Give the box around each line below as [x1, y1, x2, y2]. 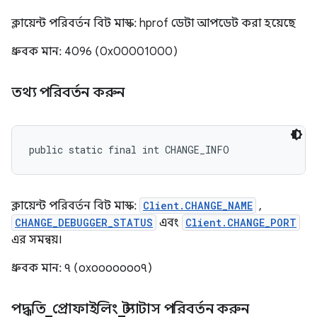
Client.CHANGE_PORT [185, 216, 296, 229]
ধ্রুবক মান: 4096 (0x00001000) [11, 45, 178, 59]
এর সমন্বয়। [11, 233, 62, 247]
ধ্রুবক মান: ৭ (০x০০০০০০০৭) [11, 261, 152, 275]
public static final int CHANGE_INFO [29, 143, 229, 156]
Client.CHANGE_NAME [143, 199, 253, 212]
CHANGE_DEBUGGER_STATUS [15, 216, 153, 229]
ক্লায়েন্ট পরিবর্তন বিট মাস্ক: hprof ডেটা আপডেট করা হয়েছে [11, 16, 296, 30]
